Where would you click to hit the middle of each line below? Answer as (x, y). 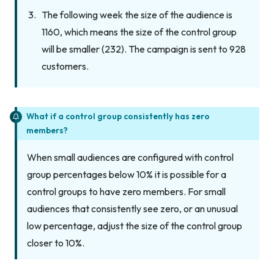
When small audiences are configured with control (130, 157)
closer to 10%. (56, 243)
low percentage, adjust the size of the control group (135, 225)
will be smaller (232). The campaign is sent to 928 (144, 49)
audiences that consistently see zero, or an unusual (132, 208)
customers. (65, 66)
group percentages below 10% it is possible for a (127, 174)
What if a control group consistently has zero (118, 117)
